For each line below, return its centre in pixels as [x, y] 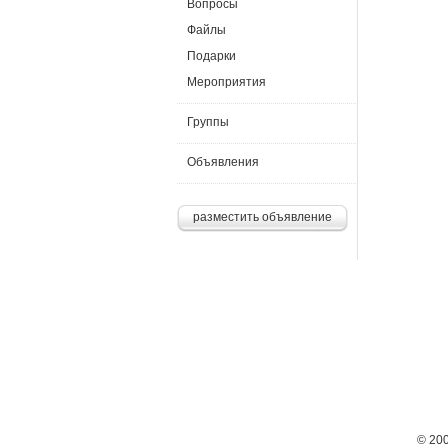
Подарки [211, 56]
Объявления [223, 162]
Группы [208, 122]
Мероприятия [226, 82]
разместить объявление [262, 217]
